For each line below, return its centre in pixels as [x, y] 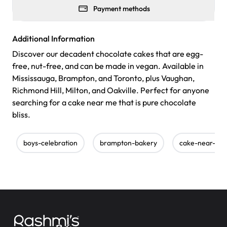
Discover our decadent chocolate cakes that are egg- [108, 54]
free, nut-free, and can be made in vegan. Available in [108, 66]
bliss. [21, 115]
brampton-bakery [128, 143]
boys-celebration [50, 143]
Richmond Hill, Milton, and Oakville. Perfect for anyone [111, 90]
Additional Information [53, 39]
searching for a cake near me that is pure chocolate [104, 103]
